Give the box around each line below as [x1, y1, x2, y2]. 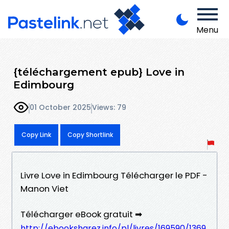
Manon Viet [20, 182, 68, 195]
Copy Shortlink [67, 130, 113, 139]
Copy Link [21, 130, 51, 139]
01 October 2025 [30, 102, 91, 113]
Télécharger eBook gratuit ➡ [20, 208, 142, 220]
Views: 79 [92, 102, 126, 113]
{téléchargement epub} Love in [13, 65, 185, 78]
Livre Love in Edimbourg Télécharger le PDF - [20, 169, 208, 181]
